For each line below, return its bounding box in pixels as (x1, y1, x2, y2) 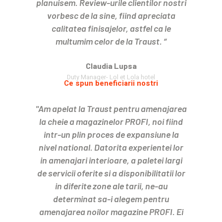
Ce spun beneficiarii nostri (64, 77, 158, 89)
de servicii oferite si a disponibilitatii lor (37, 167, 185, 178)
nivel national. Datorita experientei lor (39, 141, 183, 153)
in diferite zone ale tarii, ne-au (55, 180, 167, 191)
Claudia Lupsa (85, 60, 137, 70)
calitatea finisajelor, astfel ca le (51, 22, 171, 34)
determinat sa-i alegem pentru (53, 193, 169, 204)
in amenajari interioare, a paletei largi (40, 154, 182, 166)
